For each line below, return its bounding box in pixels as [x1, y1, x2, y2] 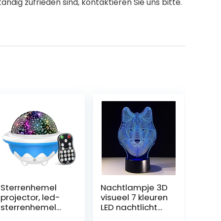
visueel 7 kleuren [100, 191, 168, 203]
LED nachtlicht [100, 201, 157, 213]
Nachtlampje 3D [100, 182, 168, 193]
